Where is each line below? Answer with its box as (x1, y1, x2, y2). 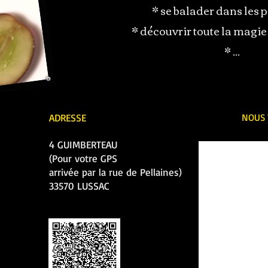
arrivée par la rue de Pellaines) (49, 166, 182, 178)
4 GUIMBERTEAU (49, 138, 117, 151)
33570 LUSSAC (49, 179, 109, 192)
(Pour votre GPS (49, 152, 117, 165)
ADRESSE (49, 111, 86, 124)
